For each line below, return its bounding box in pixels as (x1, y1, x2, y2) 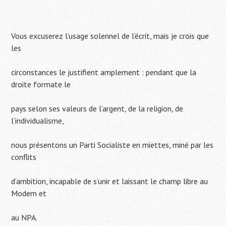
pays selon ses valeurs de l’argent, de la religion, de (11, 103, 184, 114)
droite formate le (11, 79, 71, 90)
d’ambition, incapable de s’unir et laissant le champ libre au (11, 176, 208, 187)
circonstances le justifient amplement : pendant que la (11, 67, 197, 78)
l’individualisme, (11, 116, 65, 126)
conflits (11, 152, 37, 162)
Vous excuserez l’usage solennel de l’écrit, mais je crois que (11, 31, 209, 41)
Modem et (11, 188, 47, 199)
